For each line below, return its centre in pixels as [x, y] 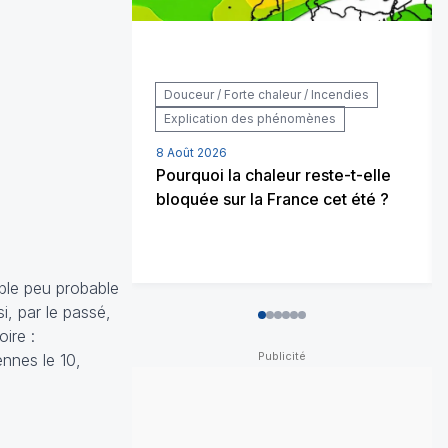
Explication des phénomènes [250, 118]
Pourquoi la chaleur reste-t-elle [273, 174]
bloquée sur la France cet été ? [272, 198]
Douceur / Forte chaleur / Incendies [266, 94]
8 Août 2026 [191, 152]
